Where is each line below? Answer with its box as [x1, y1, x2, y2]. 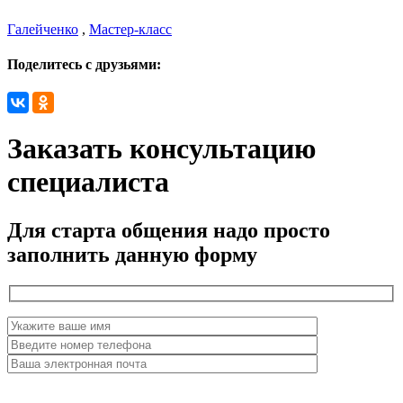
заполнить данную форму [7, 242, 257, 266]
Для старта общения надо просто [7, 218, 330, 242]
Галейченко [7, 21, 78, 37]
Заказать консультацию [7, 132, 316, 166]
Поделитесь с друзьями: [7, 56, 161, 72]
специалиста [7, 166, 169, 199]
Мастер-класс [89, 21, 172, 37]
